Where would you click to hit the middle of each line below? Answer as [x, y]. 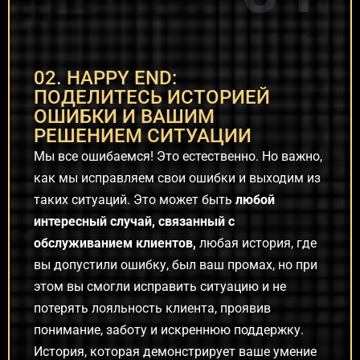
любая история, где [256, 243]
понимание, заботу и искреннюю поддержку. [170, 330]
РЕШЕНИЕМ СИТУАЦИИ [143, 136]
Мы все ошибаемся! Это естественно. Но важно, [178, 157]
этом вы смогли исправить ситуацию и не [160, 287]
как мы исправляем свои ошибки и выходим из [177, 178]
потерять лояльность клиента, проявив [152, 309]
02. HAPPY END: [105, 78]
